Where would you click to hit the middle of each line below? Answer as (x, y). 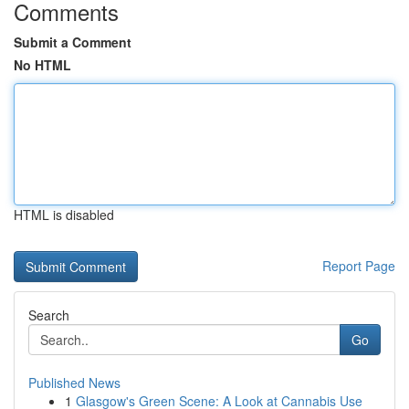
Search (49, 315)
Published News (74, 383)
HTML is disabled (64, 215)
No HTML (42, 65)
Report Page (359, 266)
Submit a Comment (73, 42)
